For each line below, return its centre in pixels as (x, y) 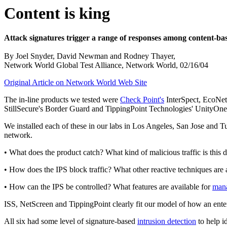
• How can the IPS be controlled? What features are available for (108, 187)
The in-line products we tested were (62, 100)
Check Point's (142, 100)
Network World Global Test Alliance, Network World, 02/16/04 (106, 65)
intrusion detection (167, 221)
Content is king (57, 13)
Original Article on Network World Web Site (75, 83)
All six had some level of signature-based (71, 221)
